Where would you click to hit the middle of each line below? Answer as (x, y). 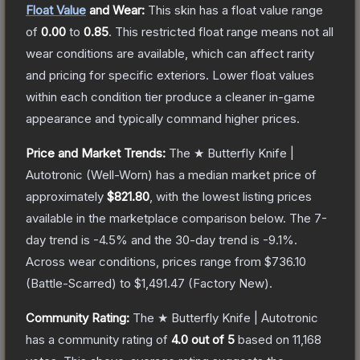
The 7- (308, 218)
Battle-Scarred (71, 283)
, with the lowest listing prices (231, 196)
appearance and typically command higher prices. (163, 118)
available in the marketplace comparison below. (156, 218)
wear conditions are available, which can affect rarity (170, 53)
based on (264, 339)
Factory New (229, 283)
